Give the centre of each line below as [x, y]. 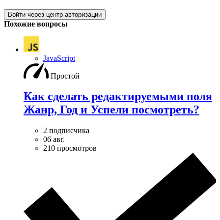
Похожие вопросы [36, 24]
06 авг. [54, 139]
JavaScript [59, 58]
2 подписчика [66, 131]
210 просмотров [70, 148]
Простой [65, 76]
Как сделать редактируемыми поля [118, 96]
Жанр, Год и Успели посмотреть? [111, 110]
